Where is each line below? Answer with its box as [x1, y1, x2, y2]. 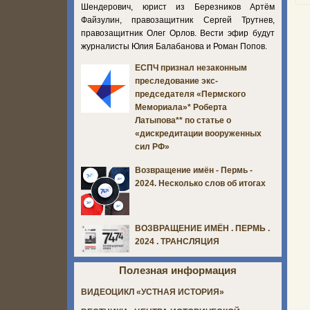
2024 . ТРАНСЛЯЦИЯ [135, 237, 219, 247]
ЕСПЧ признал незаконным [135, 63, 247, 73]
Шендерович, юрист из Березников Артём [81, 1, 275, 12]
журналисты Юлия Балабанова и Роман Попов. [81, 41, 269, 51]
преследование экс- [135, 76, 218, 86]
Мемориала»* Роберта [135, 102, 227, 113]
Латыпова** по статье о [135, 116, 231, 126]
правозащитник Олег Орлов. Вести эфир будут [81, 28, 275, 38]
